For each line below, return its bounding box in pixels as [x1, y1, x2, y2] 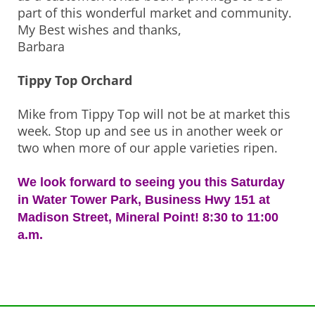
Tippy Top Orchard [18, 72, 132, 89]
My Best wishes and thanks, [18, 21, 181, 39]
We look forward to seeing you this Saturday [18, 175, 285, 190]
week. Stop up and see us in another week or [18, 122, 283, 140]
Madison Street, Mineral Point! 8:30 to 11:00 [18, 210, 278, 225]
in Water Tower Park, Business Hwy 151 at [18, 193, 270, 207]
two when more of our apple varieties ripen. [18, 139, 278, 157]
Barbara [18, 38, 65, 56]
